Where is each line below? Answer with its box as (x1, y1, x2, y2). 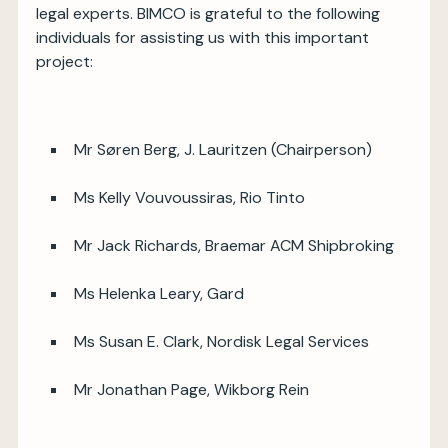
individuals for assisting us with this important (36, 27, 369, 48)
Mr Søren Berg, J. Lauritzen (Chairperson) (74, 139, 372, 160)
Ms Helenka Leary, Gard (74, 283, 244, 304)
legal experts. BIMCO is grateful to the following (36, 3, 380, 24)
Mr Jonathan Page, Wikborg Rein (74, 379, 309, 400)
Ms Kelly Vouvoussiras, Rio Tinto (74, 187, 305, 208)
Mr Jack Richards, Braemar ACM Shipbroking (74, 235, 394, 256)
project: (36, 51, 93, 72)
